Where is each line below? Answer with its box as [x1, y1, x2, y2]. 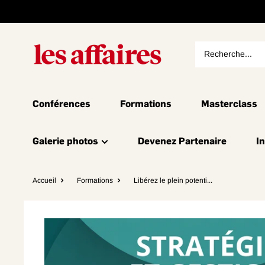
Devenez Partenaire [138, 135, 227, 146]
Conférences [33, 98, 91, 109]
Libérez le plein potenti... [134, 176, 212, 185]
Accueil [33, 176, 56, 185]
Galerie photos [33, 135, 98, 146]
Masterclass [201, 98, 257, 109]
